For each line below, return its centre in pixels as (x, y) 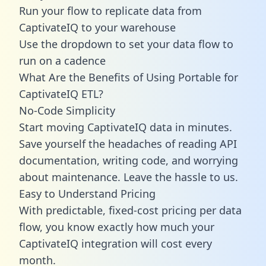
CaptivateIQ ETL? (61, 94)
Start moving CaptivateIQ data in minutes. (126, 127)
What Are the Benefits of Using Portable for (129, 77)
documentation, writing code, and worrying (129, 160)
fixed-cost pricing (153, 210)
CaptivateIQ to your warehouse (97, 27)
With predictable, (64, 210)
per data (219, 210)
